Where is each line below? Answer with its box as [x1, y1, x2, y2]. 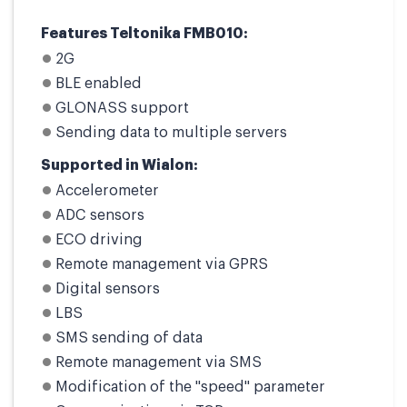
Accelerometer [55, 184, 159, 198]
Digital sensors [55, 282, 160, 296]
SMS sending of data [55, 331, 203, 345]
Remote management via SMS [55, 355, 262, 370]
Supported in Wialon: [41, 158, 198, 173]
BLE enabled [55, 76, 142, 91]
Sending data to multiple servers [55, 125, 287, 140]
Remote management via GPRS [55, 257, 268, 272]
